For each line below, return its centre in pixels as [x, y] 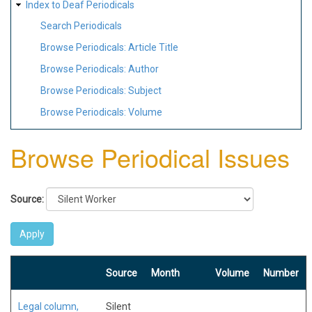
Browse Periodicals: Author [100, 69]
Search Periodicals [81, 26]
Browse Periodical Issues [150, 157]
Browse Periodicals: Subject [101, 90]
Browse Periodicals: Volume [101, 112]
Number [281, 273]
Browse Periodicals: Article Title [109, 48]
